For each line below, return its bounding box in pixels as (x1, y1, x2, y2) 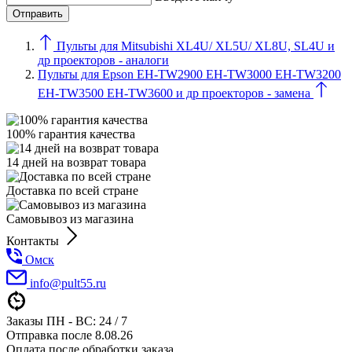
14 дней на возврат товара (6, 155, 146, 169)
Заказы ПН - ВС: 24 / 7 (6, 313, 127, 328)
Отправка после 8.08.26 (6, 328, 133, 342)
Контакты (6, 233, 59, 247)
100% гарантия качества (6, 126, 135, 141)
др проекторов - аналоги (38, 53, 169, 67)
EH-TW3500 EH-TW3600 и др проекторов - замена (38, 86, 310, 100)
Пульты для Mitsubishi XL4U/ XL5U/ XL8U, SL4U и (57, 38, 335, 53)
